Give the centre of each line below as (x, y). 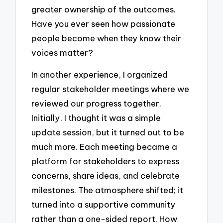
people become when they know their (107, 38)
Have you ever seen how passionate (104, 23)
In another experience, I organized (100, 75)
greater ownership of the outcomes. (104, 9)
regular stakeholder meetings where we (111, 89)
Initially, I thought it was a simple (96, 118)
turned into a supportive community (104, 205)
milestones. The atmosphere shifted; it (108, 190)
